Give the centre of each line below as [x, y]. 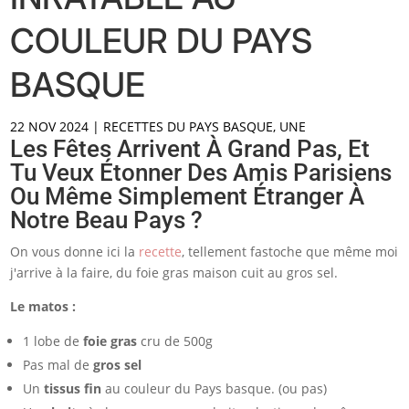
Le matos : [43, 306]
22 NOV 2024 [50, 126]
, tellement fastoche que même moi [290, 251]
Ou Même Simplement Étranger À [188, 196]
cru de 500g [175, 341]
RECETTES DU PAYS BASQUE [189, 126]
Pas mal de [58, 364]
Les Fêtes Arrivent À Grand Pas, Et [190, 148]
